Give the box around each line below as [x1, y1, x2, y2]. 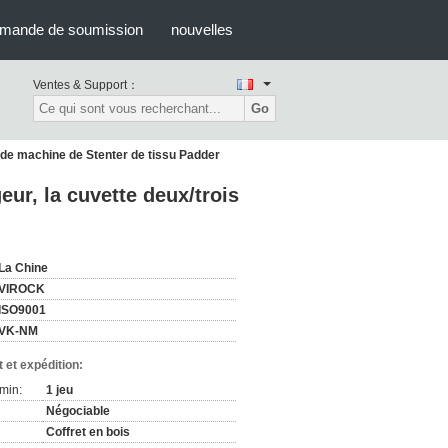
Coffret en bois [46, 425, 130, 439]
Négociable [46, 404, 110, 418]
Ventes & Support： [33, 78, 139, 92]
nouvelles [171, 21, 233, 38]
